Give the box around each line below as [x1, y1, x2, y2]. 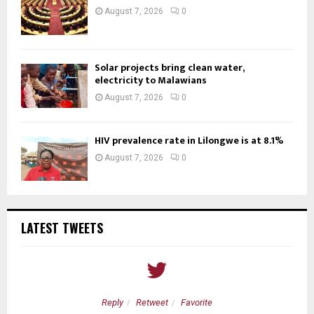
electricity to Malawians [95, 71, 207, 88]
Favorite [181, 297, 212, 308]
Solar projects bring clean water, [95, 59, 244, 76]
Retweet [136, 297, 168, 308]
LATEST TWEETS [21, 219, 103, 238]
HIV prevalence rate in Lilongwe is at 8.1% [95, 132, 285, 149]
